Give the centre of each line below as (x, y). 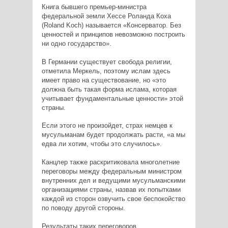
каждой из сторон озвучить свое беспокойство (113, 198)
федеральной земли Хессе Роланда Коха (106, 16)
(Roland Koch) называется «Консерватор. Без (111, 25)
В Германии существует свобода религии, (107, 62)
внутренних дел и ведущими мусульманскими (113, 180)
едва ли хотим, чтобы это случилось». (102, 144)
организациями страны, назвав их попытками (111, 189)
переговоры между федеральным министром (111, 171)
